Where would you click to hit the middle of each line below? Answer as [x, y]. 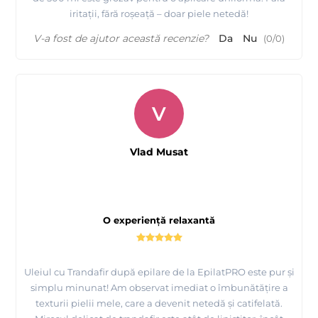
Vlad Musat [159, 152]
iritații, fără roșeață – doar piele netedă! [159, 14]
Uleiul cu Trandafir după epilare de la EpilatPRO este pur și [159, 272]
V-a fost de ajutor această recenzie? [121, 39]
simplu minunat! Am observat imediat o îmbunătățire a [159, 288]
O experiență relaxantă [159, 220]
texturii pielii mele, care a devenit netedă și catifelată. [159, 303]
